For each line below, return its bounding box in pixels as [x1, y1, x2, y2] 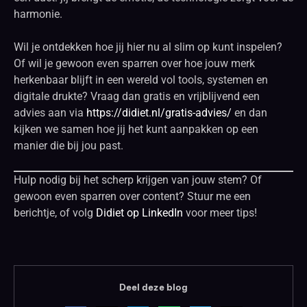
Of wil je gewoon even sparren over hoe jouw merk [14, 56, 255, 70]
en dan [232, 106, 267, 119]
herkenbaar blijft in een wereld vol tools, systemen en [14, 73, 268, 86]
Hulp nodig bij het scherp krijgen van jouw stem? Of [14, 173, 262, 186]
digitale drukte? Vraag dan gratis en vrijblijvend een [14, 89, 260, 103]
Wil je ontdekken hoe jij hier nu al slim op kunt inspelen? [14, 40, 282, 53]
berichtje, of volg [14, 206, 96, 219]
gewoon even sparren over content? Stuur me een [14, 189, 251, 203]
